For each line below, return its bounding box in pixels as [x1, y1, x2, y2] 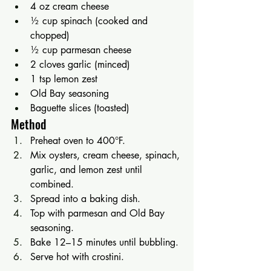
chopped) [30, 28, 70, 42]
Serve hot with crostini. [30, 250, 124, 263]
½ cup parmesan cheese [30, 43, 131, 56]
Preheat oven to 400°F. [30, 134, 125, 147]
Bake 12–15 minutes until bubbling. [30, 235, 178, 249]
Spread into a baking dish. [30, 192, 140, 205]
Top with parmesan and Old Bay [30, 206, 168, 220]
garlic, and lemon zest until [30, 163, 145, 176]
